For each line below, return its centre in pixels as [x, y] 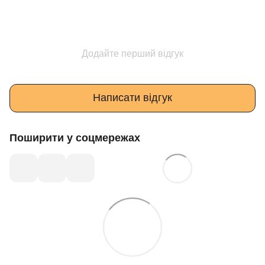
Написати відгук [132, 98]
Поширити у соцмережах [75, 138]
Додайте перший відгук [132, 53]
